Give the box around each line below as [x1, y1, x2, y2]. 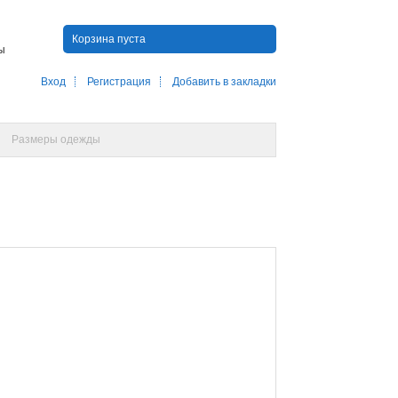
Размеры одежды [12, 133, 100, 146]
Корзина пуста [72, 33, 146, 45]
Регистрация [87, 76, 151, 89]
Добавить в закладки [172, 76, 276, 89]
